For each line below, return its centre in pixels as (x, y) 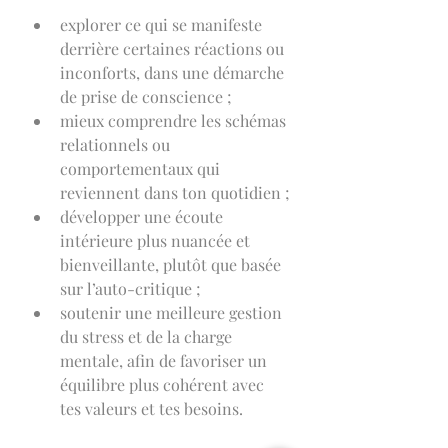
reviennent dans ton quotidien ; (175, 192)
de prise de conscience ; (146, 96)
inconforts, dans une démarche (174, 72)
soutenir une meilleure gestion (173, 312)
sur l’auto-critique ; (130, 288)
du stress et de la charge (148, 336)
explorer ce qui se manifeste (163, 24)
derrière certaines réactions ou (174, 48)
